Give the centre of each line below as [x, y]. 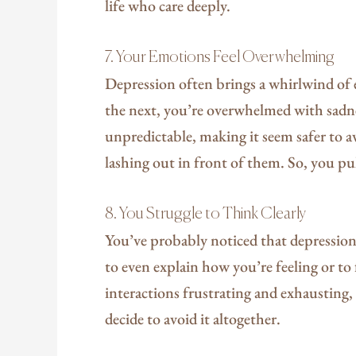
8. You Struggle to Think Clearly [205, 214]
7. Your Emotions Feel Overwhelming [220, 57]
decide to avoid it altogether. [193, 318]
